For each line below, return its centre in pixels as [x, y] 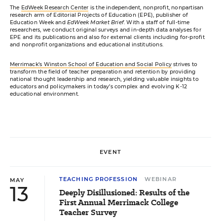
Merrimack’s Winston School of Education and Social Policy [91, 65]
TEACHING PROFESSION [98, 179]
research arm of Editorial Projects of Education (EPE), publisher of [99, 15]
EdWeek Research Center [55, 8]
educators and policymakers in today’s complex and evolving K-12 [99, 87]
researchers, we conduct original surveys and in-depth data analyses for [106, 30]
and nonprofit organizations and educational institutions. [87, 45]
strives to [184, 65]
